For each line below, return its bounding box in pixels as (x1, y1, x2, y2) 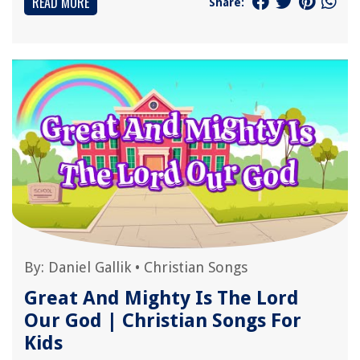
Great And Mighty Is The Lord (24, 287, 299, 309)
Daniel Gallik (48, 259, 131, 276)
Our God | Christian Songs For (24, 309, 301, 332)
